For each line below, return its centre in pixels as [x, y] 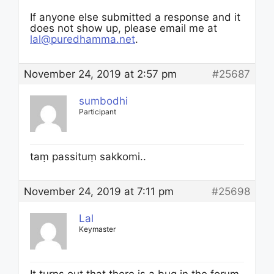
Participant [98, 112]
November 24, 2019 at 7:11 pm [99, 191]
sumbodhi [103, 101]
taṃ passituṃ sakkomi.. [88, 157]
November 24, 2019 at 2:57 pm [100, 74]
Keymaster [97, 229]
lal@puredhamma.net [83, 39]
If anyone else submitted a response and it [135, 17]
